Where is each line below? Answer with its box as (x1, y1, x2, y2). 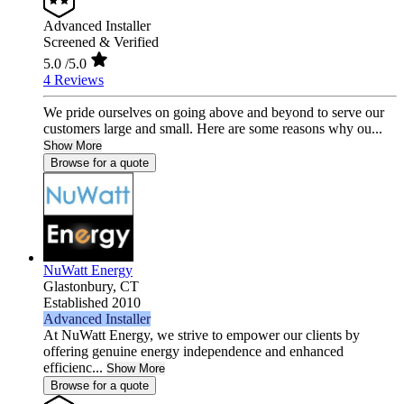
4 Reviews (43, 72, 104, 88)
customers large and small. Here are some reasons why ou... (43, 121, 382, 137)
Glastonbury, (43, 279, 120, 295)
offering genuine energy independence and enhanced (43, 344, 344, 360)
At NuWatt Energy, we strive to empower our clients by (43, 327, 360, 344)
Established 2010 (43, 295, 141, 311)
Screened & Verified (43, 34, 159, 50)
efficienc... (43, 360, 103, 376)
